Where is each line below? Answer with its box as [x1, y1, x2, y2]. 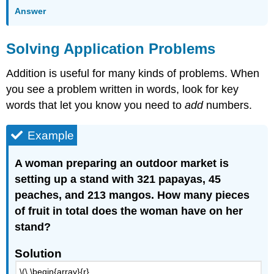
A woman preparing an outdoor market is [15, 157, 229, 169]
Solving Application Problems [6, 40, 216, 57]
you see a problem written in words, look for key [6, 83, 239, 95]
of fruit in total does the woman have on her [15, 204, 243, 217]
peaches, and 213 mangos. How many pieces [15, 188, 250, 201]
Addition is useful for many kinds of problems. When [6, 67, 260, 80]
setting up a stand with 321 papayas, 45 [15, 172, 221, 185]
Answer [15, 6, 46, 16]
